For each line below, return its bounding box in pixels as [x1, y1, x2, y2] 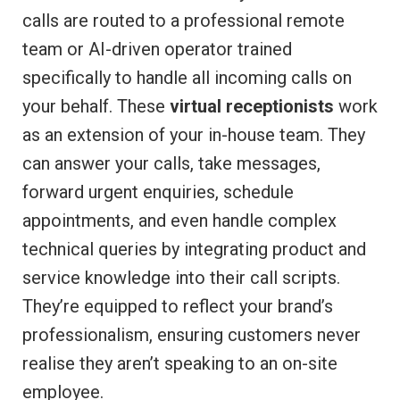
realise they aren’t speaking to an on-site [22, 353, 337, 375]
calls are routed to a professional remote [22, 10, 345, 32]
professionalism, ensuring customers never [22, 324, 361, 346]
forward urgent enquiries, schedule [22, 181, 294, 204]
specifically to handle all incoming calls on [22, 67, 352, 89]
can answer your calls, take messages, [22, 153, 321, 175]
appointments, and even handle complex [22, 210, 337, 232]
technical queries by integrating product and [22, 238, 366, 261]
